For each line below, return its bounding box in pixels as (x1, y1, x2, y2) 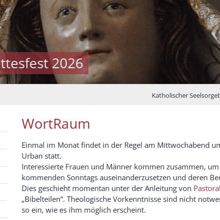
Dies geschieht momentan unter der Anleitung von (22, 183, 193, 193)
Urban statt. (22, 151, 61, 161)
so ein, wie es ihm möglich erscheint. (22, 205, 146, 215)
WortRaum (22, 114, 90, 133)
